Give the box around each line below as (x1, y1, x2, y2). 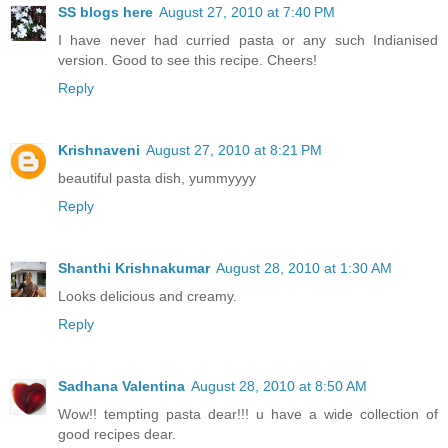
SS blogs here (58, 3, 153, 20)
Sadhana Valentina (58, 377, 185, 394)
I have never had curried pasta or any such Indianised (58, 31, 438, 48)
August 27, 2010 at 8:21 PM (146, 141, 322, 158)
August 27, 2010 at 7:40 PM (159, 3, 335, 20)
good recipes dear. (58, 425, 176, 442)
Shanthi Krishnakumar (58, 259, 210, 276)
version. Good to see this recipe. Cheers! (58, 51, 317, 68)
